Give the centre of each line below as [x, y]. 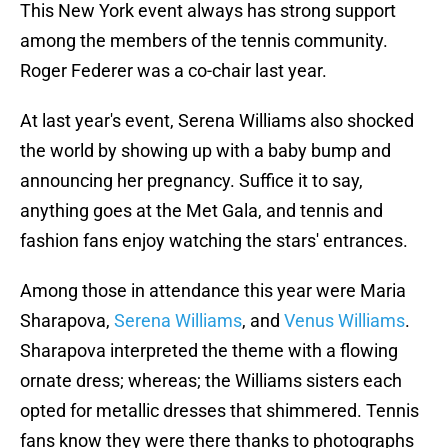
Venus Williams [344, 321]
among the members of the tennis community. [204, 41]
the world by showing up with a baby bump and [205, 151]
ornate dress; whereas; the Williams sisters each [211, 381]
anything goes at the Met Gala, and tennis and [201, 211]
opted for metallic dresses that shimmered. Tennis [219, 411]
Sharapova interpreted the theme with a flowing [209, 351]
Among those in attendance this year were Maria [213, 291]
